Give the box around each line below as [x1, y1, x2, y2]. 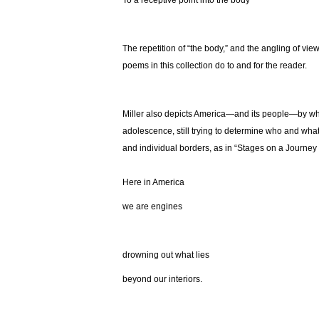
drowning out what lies [122, 250, 211, 261]
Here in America [122, 177, 187, 188]
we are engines [122, 202, 184, 212]
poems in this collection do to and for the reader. [122, 61, 307, 71]
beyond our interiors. [122, 274, 202, 285]
